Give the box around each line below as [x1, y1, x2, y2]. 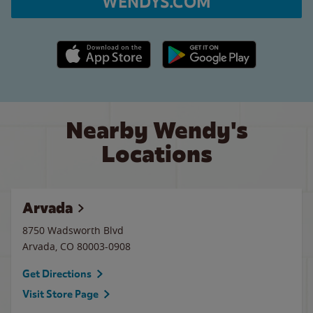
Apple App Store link [56, 41, 152, 54]
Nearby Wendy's [65, 115, 248, 145]
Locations [101, 139, 212, 169]
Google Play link [161, 41, 235, 54]
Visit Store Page [22, 288, 99, 300]
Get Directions [22, 268, 92, 280]
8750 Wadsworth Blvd [22, 224, 124, 237]
